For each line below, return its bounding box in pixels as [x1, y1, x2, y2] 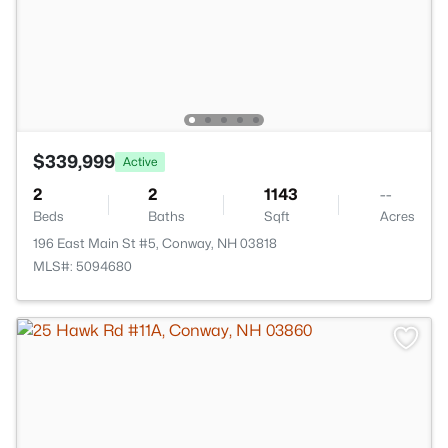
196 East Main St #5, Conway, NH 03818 [33, 235, 277, 251]
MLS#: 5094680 [33, 258, 132, 274]
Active [123, 153, 157, 169]
